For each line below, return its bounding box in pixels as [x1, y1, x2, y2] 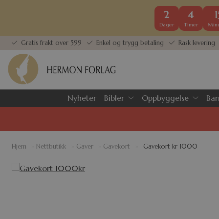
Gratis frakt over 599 [19, 39, 82, 47]
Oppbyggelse [142, 92, 189, 103]
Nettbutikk [36, 143, 66, 151]
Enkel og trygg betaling [94, 39, 164, 47]
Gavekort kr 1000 [143, 143, 197, 151]
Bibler [104, 92, 124, 103]
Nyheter [67, 92, 96, 103]
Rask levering [176, 39, 216, 47]
